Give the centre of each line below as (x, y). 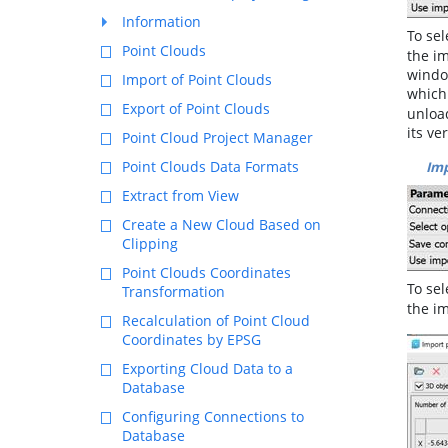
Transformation (173, 291)
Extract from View (180, 195)
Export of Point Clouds (196, 108)
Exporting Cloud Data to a (207, 368)
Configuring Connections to (213, 416)
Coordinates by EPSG (191, 339)
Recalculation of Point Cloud (216, 320)
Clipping (150, 243)
